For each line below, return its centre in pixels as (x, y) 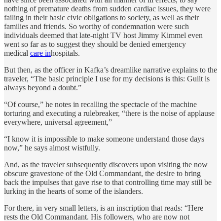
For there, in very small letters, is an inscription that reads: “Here (104, 208)
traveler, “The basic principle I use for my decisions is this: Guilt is (107, 78)
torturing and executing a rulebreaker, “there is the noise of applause (109, 113)
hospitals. (66, 53)
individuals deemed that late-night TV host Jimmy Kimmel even (103, 35)
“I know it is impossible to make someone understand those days (104, 139)
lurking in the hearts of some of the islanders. (74, 191)
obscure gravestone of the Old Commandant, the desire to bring (102, 173)
